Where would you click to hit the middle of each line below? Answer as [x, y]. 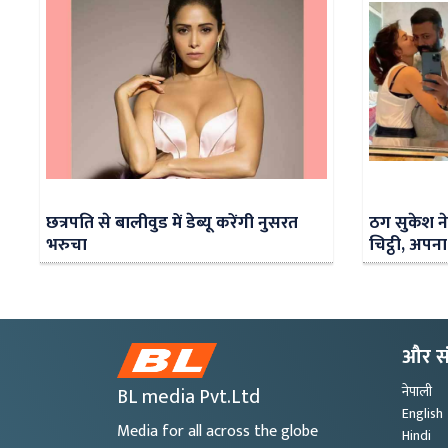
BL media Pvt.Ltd [188, 397]
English [422, 414]
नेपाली [417, 392]
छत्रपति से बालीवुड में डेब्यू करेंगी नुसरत [172, 223]
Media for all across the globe [217, 432]
